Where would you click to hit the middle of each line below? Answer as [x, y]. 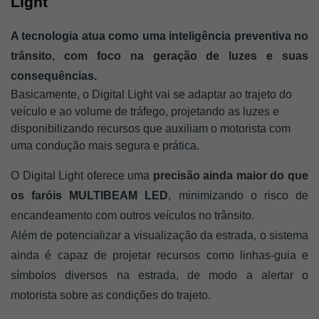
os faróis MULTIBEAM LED [90, 196]
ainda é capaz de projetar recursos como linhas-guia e [159, 256]
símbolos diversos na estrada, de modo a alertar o [159, 276]
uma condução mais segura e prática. [106, 146]
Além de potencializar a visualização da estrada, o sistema [159, 236]
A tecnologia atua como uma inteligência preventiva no [159, 36]
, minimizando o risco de [239, 196]
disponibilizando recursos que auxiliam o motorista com [151, 129]
